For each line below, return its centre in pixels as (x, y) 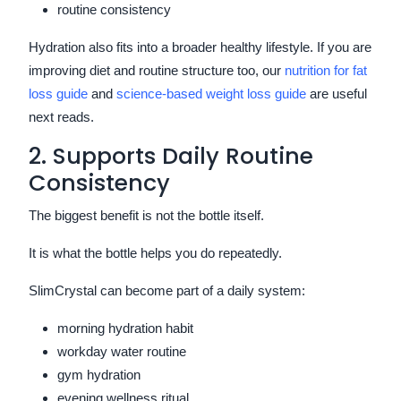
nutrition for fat (326, 70)
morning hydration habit (125, 328)
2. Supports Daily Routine (171, 156)
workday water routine (122, 351)
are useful (337, 93)
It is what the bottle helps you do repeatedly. (155, 252)
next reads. (61, 116)
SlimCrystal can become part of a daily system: (167, 290)
